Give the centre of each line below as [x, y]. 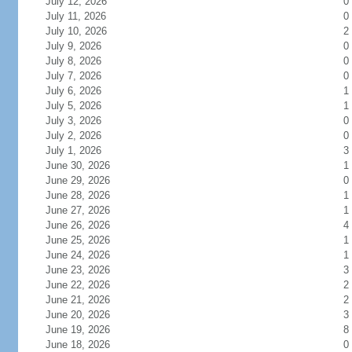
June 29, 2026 [77, 180]
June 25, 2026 [77, 240]
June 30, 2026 [77, 165]
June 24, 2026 [77, 255]
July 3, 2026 [73, 121]
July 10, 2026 [76, 31]
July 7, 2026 [73, 76]
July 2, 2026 [73, 136]
